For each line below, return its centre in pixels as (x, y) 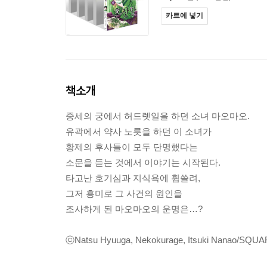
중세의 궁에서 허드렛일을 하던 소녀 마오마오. (158, 116)
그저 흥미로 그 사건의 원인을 (124, 193)
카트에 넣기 (184, 15)
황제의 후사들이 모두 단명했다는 (132, 147)
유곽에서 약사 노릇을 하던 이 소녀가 (139, 131)
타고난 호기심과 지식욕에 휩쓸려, (133, 178)
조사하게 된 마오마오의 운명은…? (134, 209)
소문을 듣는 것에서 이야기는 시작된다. (143, 162)
